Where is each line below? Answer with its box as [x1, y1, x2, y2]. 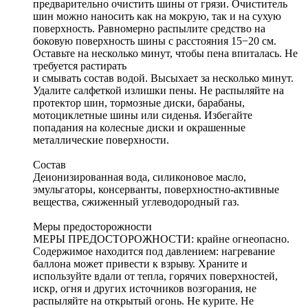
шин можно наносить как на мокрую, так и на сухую [33, 10, 281, 22]
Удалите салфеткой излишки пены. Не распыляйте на [33, 84, 284, 96]
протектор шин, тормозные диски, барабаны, [33, 96, 245, 109]
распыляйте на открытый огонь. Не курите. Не [33, 294, 254, 307]
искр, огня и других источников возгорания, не [33, 282, 256, 294]
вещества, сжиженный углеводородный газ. [33, 195, 239, 208]
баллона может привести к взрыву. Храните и [33, 257, 247, 269]
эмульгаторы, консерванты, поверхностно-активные [33, 183, 279, 195]
